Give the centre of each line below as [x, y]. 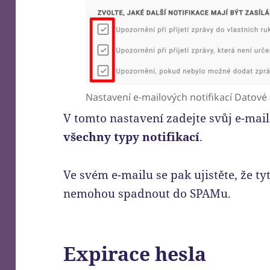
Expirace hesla [135, 254]
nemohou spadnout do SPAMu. [147, 194]
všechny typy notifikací [132, 137]
